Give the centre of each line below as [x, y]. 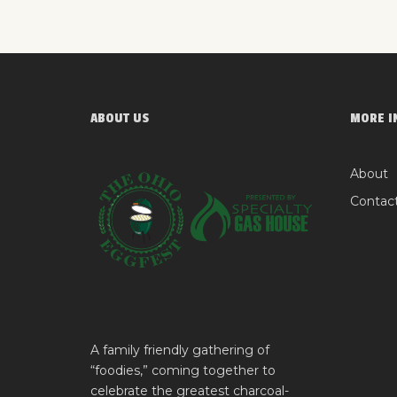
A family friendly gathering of [180, 350]
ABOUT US [120, 118]
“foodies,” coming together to [183, 370]
